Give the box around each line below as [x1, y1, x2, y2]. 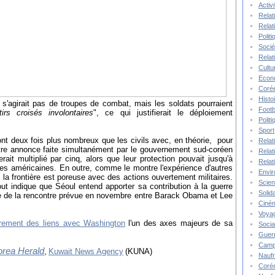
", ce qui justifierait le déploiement [93, 108, 233, 118]
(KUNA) [125, 247, 152, 257]
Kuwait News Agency [48, 247, 123, 257]
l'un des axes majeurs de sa [128, 219, 233, 228]
